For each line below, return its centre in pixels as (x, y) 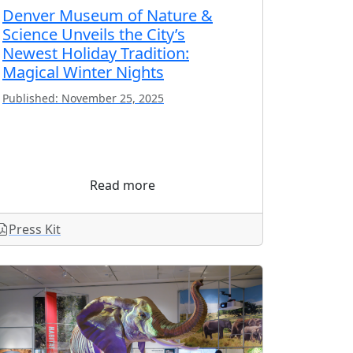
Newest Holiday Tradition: (96, 54)
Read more (123, 185)
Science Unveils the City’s (94, 35)
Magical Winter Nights (83, 72)
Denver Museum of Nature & (108, 16)
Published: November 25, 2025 (83, 98)
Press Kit (35, 229)
